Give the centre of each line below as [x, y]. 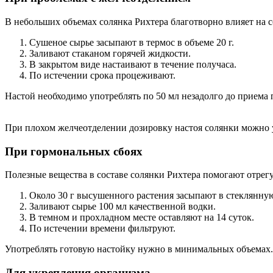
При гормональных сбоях [74, 151]
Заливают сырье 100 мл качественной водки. [122, 207]
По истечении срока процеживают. [102, 75]
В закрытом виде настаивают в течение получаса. [133, 64]
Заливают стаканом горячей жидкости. [110, 53]
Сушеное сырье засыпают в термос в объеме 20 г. [132, 42]
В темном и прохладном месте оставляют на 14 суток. [142, 218]
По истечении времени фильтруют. [102, 229]
